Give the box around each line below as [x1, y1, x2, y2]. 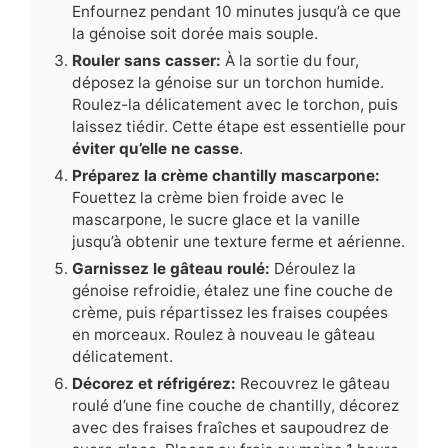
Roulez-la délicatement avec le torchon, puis [72, 95, 398, 115]
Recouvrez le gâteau [240, 374, 390, 394]
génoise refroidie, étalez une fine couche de [72, 281, 393, 301]
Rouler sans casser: [72, 51, 225, 71]
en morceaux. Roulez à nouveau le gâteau [72, 325, 375, 345]
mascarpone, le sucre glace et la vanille [72, 210, 360, 230]
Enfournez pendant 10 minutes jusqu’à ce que [72, 2, 401, 22]
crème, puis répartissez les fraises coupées [72, 303, 388, 323]
